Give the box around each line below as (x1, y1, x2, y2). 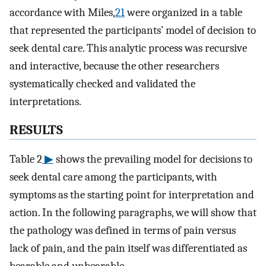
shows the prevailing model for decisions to (53, 152, 252, 166)
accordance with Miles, (9, 5, 115, 19)
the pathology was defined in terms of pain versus (9, 223, 236, 237)
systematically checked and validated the (9, 77, 195, 90)
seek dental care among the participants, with (9, 170, 217, 183)
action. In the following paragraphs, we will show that (9, 205, 256, 219)
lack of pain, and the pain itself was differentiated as (9, 241, 247, 255)
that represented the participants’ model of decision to (9, 23, 256, 37)
